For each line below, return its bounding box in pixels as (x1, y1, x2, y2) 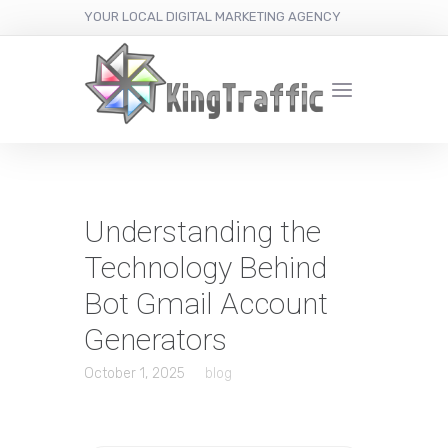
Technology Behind (84, 250, 327, 286)
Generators (84, 322, 227, 358)
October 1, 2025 (84, 365, 185, 383)
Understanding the (84, 214, 321, 250)
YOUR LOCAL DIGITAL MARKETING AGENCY (84, 9, 341, 24)
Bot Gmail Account (84, 286, 328, 322)
